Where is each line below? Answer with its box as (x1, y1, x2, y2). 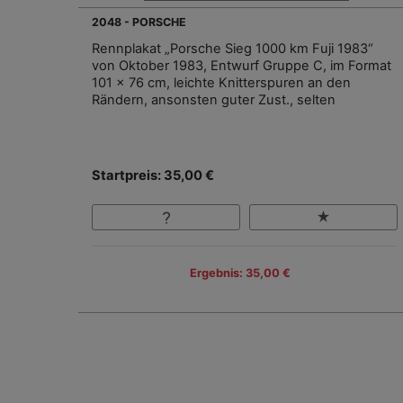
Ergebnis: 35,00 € (190, 265, 291, 280)
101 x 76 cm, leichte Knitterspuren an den (92, 75, 351, 92)
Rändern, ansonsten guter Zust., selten (92, 92, 336, 109)
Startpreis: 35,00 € (92, 167, 214, 184)
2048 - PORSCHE (92, 15, 186, 30)
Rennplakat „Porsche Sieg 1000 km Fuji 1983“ (92, 40, 373, 58)
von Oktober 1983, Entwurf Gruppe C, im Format (92, 58, 391, 75)
